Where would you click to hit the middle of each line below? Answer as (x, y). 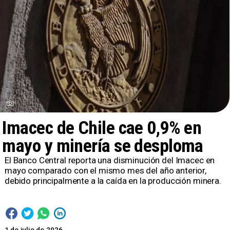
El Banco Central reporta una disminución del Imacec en (110, 160)
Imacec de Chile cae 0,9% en (102, 128)
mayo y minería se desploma (103, 146)
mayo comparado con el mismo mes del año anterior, (105, 171)
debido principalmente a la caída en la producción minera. (113, 181)
